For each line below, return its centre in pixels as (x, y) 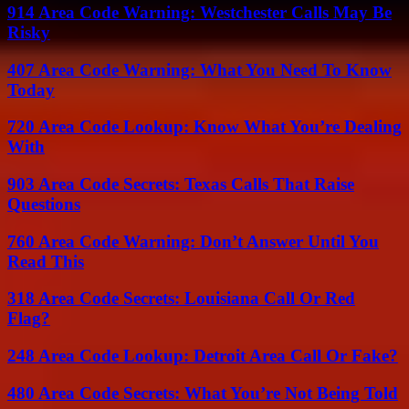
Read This (46, 261)
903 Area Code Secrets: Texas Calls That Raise (181, 184)
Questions (44, 204)
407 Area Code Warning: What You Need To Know (199, 69)
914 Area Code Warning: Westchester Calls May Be (199, 12)
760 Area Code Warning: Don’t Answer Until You (193, 241)
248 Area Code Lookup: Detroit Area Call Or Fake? (203, 356)
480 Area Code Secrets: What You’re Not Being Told (203, 393)
